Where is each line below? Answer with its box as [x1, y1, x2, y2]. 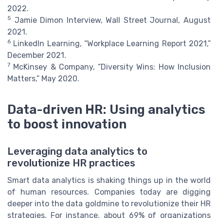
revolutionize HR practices [7, 157, 135, 169]
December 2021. [7, 51, 66, 60]
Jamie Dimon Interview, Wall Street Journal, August [11, 16, 211, 25]
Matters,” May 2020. [7, 74, 79, 84]
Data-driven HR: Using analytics [7, 102, 205, 117]
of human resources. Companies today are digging [7, 187, 211, 197]
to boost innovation [7, 116, 127, 131]
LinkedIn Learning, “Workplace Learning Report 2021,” [11, 39, 211, 49]
